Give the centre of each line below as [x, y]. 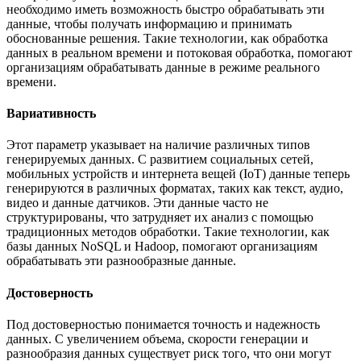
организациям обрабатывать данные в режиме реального [163, 67]
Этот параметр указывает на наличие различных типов [158, 145]
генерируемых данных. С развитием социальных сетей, [160, 160]
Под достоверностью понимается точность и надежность [163, 324]
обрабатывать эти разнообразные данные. [121, 261]
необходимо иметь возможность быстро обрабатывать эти [166, 9]
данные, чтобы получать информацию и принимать [149, 23]
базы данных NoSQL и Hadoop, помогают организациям [162, 247]
